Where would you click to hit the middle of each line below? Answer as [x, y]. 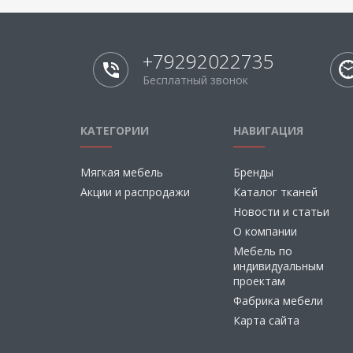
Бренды [253, 172]
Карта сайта [266, 320]
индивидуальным [278, 266]
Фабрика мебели [278, 301]
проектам [259, 281]
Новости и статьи [281, 212]
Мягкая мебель [122, 172]
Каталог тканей [275, 192]
